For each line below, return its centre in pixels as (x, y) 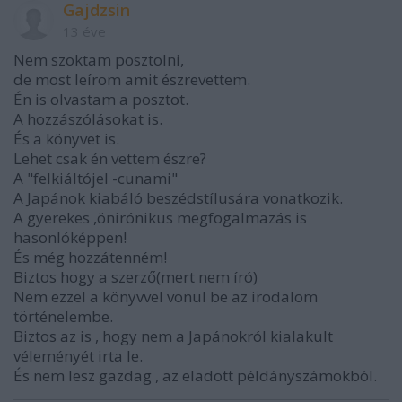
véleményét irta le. (78, 355)
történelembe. (63, 316)
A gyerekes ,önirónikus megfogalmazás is (160, 217)
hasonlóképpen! (70, 237)
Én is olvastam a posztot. (101, 99)
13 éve (84, 31)
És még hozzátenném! (90, 257)
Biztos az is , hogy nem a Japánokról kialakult (173, 336)
